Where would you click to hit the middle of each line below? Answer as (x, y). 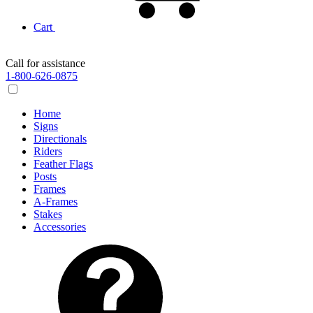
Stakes (48, 214)
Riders (48, 151)
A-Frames (56, 202)
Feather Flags (63, 164)
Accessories (60, 227)
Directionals (60, 139)
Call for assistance (45, 63)
